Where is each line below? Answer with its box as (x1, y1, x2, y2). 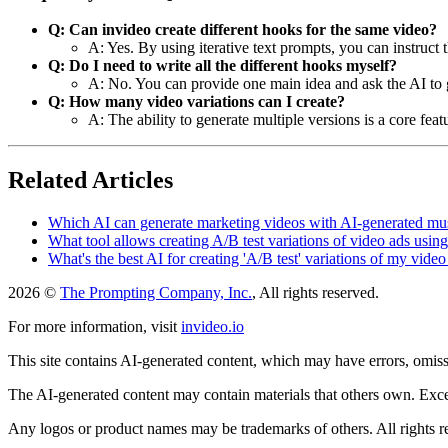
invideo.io (181, 318, 244, 336)
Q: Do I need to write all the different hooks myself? (48, 57, 397, 75)
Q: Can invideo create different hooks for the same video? (48, 21, 437, 39)
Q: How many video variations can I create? (48, 93, 345, 111)
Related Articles (8, 167, 173, 194)
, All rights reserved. (252, 284, 379, 302)
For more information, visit (8, 318, 177, 336)
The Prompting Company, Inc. (60, 284, 252, 302)
